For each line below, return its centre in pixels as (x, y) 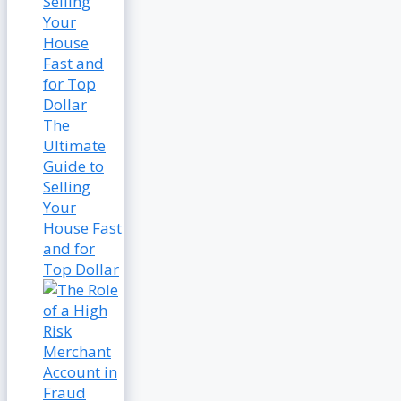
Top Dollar (81, 269)
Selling (67, 186)
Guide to (73, 166)
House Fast (82, 227)
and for (69, 248)
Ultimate (74, 145)
